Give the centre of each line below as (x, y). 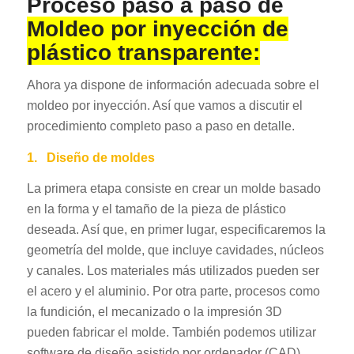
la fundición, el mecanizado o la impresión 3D (154, 312)
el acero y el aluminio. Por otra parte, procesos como (173, 292)
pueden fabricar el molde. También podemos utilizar (171, 333)
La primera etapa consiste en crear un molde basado (173, 189)
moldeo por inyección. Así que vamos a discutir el (164, 106)
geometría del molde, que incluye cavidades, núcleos (175, 250)
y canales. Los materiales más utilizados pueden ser (173, 271)
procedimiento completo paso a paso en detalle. (160, 126)
